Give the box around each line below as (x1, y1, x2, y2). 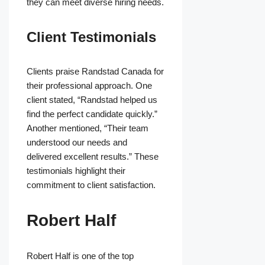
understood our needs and (27, 137, 127, 148)
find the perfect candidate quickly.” (27, 109, 157, 119)
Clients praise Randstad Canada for (27, 66, 164, 77)
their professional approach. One (27, 80, 152, 91)
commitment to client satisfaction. (27, 180, 156, 190)
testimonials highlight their (27, 166, 125, 176)
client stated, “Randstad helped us (27, 95, 157, 105)
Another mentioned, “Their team (27, 123, 148, 134)
